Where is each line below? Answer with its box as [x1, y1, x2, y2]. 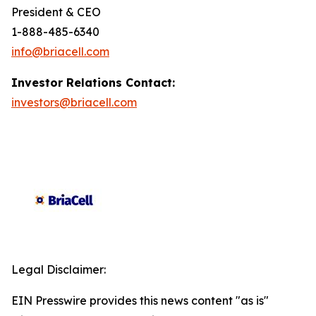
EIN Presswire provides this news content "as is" [11, 293, 269, 308]
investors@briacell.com [11, 95, 137, 109]
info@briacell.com [11, 44, 109, 59]
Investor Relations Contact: [11, 75, 175, 90]
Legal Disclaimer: [11, 262, 106, 276]
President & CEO [11, 5, 101, 19]
